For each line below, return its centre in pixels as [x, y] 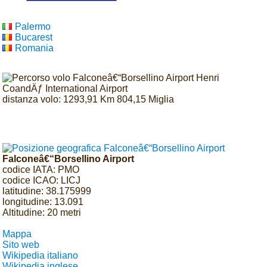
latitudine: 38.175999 [47, 191]
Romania [35, 48]
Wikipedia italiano [41, 255]
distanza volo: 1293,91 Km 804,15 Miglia [89, 99]
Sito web [21, 244]
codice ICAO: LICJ [42, 180]
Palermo [33, 26]
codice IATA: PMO [41, 169]
